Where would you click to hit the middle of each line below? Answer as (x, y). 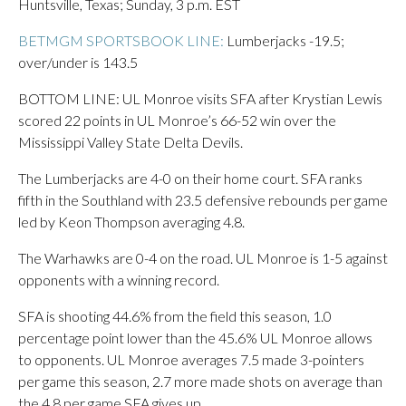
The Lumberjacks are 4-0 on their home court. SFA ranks (190, 178)
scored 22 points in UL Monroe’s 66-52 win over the (177, 120)
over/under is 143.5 (78, 62)
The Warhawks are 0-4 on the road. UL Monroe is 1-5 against (203, 258)
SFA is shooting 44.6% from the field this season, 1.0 (175, 316)
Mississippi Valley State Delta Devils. (130, 142)
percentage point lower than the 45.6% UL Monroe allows (195, 338)
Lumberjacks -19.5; (284, 40)
